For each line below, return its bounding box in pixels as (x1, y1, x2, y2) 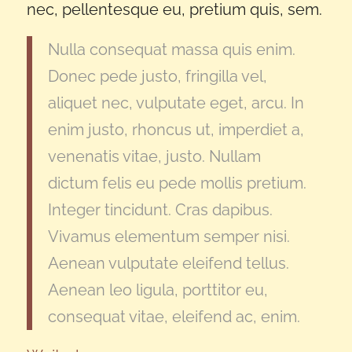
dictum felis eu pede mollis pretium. (47, 174, 306, 193)
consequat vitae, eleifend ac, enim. (47, 307, 300, 327)
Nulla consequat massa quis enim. (47, 40, 295, 60)
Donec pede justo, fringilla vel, (47, 67, 267, 86)
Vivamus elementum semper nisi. (47, 227, 290, 247)
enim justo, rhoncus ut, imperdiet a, (47, 120, 304, 140)
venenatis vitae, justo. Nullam (47, 147, 261, 167)
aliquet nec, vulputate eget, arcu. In (47, 93, 304, 113)
